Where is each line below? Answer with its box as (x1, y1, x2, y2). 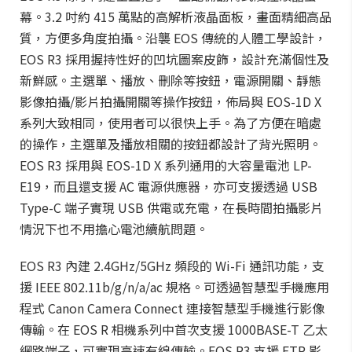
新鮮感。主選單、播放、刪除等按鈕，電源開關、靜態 (20, 71, 321, 90)
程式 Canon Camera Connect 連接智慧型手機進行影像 (20, 299, 324, 317)
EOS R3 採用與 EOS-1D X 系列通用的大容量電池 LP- (20, 156, 312, 174)
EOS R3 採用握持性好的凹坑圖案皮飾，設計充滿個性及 (20, 49, 329, 68)
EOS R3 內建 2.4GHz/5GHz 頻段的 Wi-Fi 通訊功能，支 (20, 256, 324, 275)
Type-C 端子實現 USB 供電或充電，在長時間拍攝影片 (20, 198, 323, 217)
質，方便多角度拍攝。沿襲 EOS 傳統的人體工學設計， (20, 28, 327, 47)
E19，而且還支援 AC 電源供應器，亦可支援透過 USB (20, 177, 317, 196)
